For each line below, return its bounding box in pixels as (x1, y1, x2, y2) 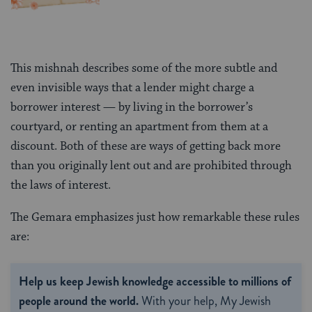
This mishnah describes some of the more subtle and (10, 61, 277, 77)
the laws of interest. (10, 178, 114, 194)
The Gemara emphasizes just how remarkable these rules (10, 210, 299, 226)
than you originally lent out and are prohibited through (10, 158, 292, 174)
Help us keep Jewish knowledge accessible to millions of (19, 272, 291, 291)
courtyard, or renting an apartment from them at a (10, 119, 268, 135)
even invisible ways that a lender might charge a (10, 80, 254, 96)
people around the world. (19, 292, 139, 311)
